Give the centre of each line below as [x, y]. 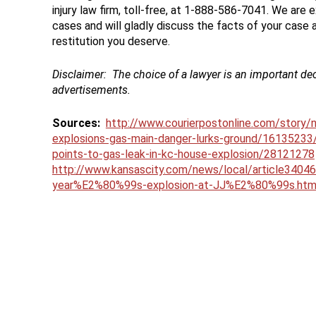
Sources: [76, 123]
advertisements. [91, 90]
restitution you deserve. [111, 42]
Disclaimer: [79, 75]
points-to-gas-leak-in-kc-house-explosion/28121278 [183, 154]
